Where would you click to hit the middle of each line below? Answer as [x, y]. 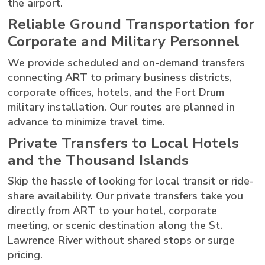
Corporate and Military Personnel [124, 41]
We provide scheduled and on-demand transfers [127, 62]
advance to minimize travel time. [87, 122]
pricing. [25, 255]
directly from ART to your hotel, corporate [113, 211]
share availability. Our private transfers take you [126, 196]
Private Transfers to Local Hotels [124, 143]
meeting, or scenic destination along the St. [115, 226]
